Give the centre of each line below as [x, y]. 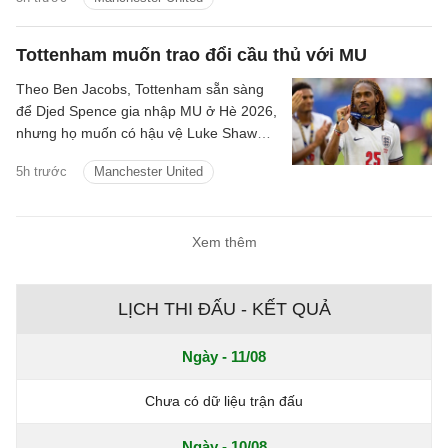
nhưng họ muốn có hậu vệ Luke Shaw [136, 133]
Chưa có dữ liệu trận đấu [224, 401]
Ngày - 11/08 [224, 357]
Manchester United [148, 172]
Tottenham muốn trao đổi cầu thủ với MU [191, 55]
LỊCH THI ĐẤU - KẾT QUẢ [224, 309]
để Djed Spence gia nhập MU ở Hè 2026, [146, 111]
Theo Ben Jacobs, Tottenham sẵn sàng [140, 89]
